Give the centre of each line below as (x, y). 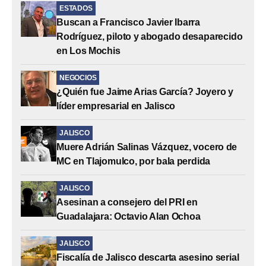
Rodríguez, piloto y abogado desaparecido (150, 36)
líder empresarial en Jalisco (116, 106)
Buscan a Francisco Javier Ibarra (129, 22)
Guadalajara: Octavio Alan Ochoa (129, 216)
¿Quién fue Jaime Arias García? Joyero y (145, 91)
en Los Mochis (88, 50)
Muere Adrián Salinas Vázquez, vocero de (147, 147)
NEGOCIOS (78, 77)
